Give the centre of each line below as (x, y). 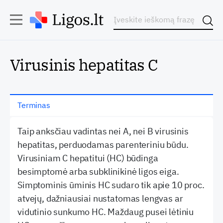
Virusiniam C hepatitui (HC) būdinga (88, 158)
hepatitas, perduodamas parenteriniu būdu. (103, 145)
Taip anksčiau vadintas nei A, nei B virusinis (103, 131)
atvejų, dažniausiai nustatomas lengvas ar (100, 198)
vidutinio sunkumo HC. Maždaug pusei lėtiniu (106, 212)
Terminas (34, 105)
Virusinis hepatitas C (84, 65)
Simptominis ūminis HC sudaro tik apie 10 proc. (111, 185)
